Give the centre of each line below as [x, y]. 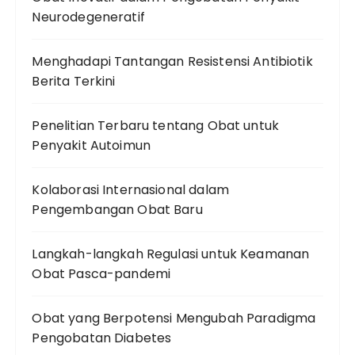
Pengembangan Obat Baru [117, 210]
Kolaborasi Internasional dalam [130, 190]
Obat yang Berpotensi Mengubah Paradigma [174, 319]
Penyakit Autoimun [92, 146]
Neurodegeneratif [88, 17]
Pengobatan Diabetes [102, 338]
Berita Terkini [74, 82]
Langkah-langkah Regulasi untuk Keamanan [171, 254]
